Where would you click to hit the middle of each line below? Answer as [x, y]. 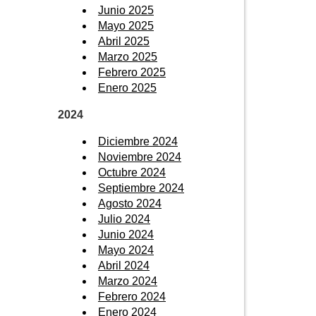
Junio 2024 [126, 234]
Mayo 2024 [126, 250]
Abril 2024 [124, 265]
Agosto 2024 [130, 203]
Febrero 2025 [132, 72]
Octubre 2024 [132, 172]
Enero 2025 [127, 87]
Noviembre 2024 [140, 157]
